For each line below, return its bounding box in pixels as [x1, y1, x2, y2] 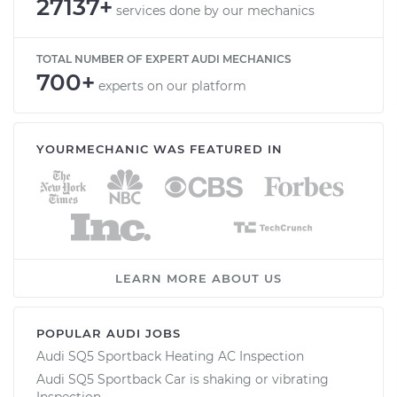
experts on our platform [98, 77, 246, 94]
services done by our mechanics [116, 2, 315, 19]
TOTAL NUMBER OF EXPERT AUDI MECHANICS [36, 51, 292, 66]
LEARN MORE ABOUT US [115, 270, 282, 285]
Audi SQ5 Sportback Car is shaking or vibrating [36, 370, 329, 387]
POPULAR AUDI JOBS [36, 325, 181, 340]
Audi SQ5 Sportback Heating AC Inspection [36, 347, 304, 364]
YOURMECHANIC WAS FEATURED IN [36, 141, 283, 156]
